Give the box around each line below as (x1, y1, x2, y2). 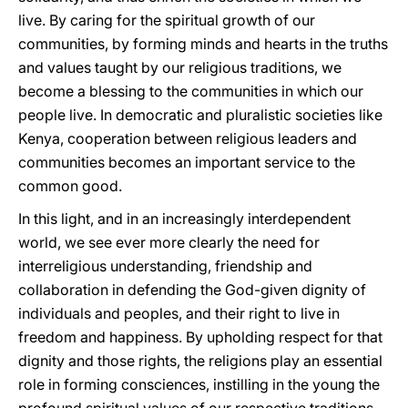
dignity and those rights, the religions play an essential (18, 352, 382, 370)
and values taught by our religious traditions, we (18, 58, 342, 76)
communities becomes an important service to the (18, 153, 355, 171)
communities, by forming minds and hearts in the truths (18, 35, 388, 53)
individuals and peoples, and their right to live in (18, 304, 340, 322)
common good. (18, 177, 122, 195)
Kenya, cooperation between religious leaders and (18, 129, 357, 148)
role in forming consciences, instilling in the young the (18, 375, 380, 393)
